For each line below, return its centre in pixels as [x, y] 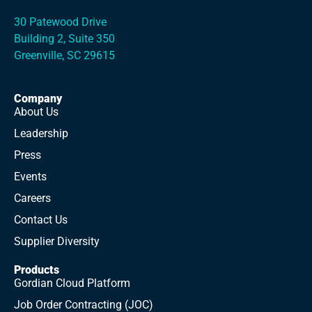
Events [30, 177]
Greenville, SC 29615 [64, 55]
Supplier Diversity [57, 241]
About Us [36, 112]
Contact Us [41, 220]
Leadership [41, 133]
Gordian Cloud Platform [72, 283]
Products [37, 270]
